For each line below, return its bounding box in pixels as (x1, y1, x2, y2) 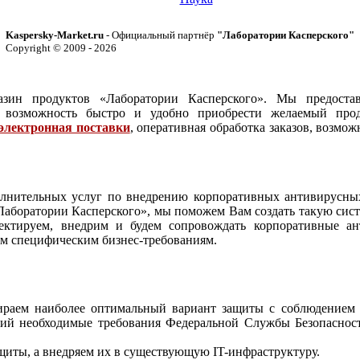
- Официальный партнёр (104, 28, 217, 41)
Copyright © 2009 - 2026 (6, 41, 117, 54)
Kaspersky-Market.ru (6, 28, 104, 41)
